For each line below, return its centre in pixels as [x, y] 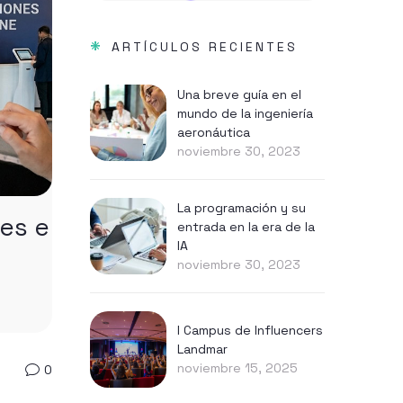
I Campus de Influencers [250, 330]
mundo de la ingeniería [245, 113]
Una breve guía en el [239, 94]
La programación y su [242, 207]
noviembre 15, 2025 [237, 368]
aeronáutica [214, 132]
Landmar [202, 349]
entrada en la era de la [246, 226]
